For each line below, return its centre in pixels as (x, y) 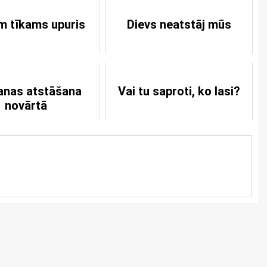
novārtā (26, 105)
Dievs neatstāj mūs (179, 24)
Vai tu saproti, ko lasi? (179, 91)
